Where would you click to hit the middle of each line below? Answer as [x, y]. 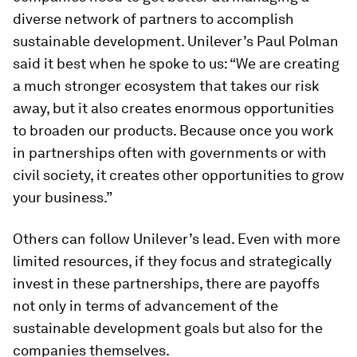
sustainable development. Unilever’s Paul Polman [176, 41]
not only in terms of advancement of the [145, 305]
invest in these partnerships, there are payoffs [166, 283]
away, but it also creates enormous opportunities [173, 108]
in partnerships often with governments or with [170, 152]
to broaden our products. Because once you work [173, 130]
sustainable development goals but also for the [168, 328]
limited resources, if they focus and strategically [172, 261]
